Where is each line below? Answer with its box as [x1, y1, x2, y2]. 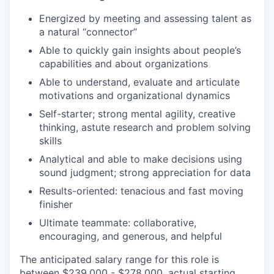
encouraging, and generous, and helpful [39, 230, 222, 242]
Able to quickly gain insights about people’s [39, 44, 241, 56]
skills [39, 135, 62, 147]
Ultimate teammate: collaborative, [39, 217, 196, 229]
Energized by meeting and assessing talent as [39, 12, 251, 24]
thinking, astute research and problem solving [39, 121, 251, 133]
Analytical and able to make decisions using [39, 153, 242, 165]
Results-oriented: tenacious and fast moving [39, 185, 243, 197]
